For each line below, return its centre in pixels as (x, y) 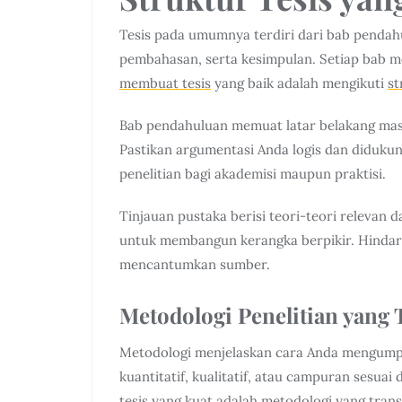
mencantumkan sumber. (195, 264)
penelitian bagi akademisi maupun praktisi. (253, 173)
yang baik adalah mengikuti (299, 83)
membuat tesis (165, 83)
